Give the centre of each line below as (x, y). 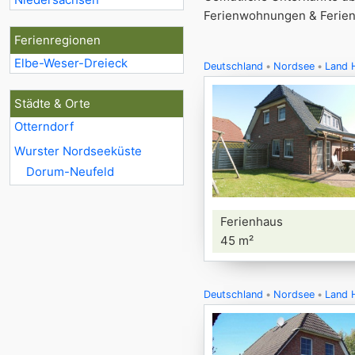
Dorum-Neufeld (70, 172)
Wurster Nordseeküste (78, 151)
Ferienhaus (252, 221)
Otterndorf (44, 126)
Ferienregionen (57, 40)
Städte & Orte (52, 103)
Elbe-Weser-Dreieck (71, 63)
